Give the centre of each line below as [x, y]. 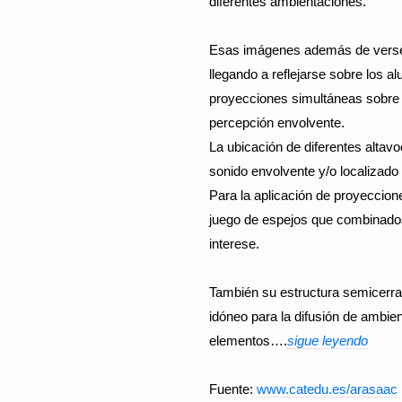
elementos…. [248, 341]
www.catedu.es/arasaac [327, 389]
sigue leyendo [328, 341]
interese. [234, 244]
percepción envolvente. [277, 122]
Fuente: [233, 389]
